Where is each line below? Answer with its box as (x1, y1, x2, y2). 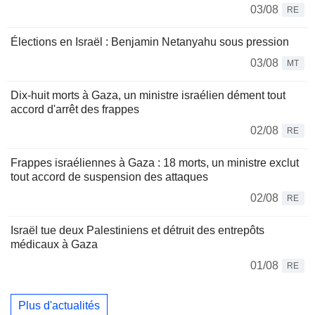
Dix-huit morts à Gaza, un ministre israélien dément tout (11, 89, 285, 101)
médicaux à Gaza (11, 238, 98, 250)
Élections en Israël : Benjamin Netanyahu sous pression (11, 35, 289, 48)
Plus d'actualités (18, 300, 100, 312)
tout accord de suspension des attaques (11, 170, 208, 183)
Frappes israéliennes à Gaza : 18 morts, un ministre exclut (11, 156, 299, 169)
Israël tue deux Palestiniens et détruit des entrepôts (11, 224, 264, 236)
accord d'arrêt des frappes (11, 103, 139, 115)
